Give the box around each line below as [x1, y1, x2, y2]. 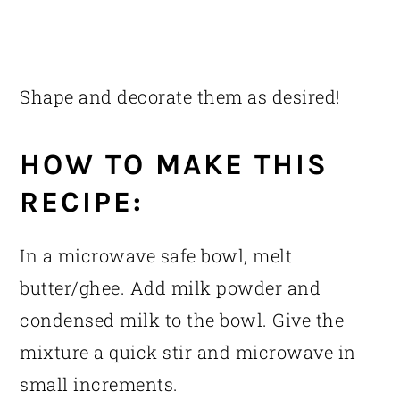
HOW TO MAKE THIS [20, 147, 329, 182]
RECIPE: [20, 185, 145, 220]
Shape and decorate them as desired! [20, 85, 340, 109]
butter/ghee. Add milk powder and [20, 276, 321, 300]
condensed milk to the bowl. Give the [20, 308, 345, 332]
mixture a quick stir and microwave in [20, 340, 356, 364]
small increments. [20, 372, 179, 396]
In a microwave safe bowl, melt [20, 244, 293, 268]
